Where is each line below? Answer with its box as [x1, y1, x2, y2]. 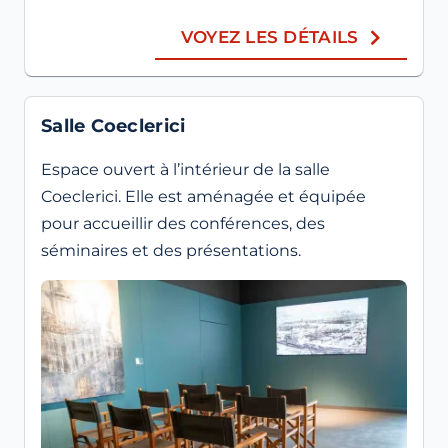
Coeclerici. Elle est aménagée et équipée [41, 186, 366, 206]
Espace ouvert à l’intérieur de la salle [41, 159, 330, 179]
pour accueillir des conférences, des [41, 213, 325, 233]
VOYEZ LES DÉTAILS [180, 27, 359, 48]
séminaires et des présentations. [41, 240, 301, 260]
